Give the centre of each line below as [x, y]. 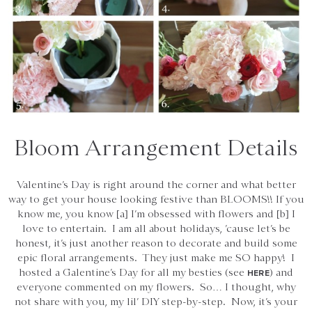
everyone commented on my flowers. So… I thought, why [156, 287]
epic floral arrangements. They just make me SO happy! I [156, 257]
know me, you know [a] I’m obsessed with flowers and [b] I [156, 213]
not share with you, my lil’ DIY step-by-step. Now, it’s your [156, 301]
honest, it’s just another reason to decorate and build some [156, 243]
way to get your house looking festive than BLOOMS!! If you [156, 199]
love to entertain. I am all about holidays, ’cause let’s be [156, 228]
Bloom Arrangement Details [156, 147]
